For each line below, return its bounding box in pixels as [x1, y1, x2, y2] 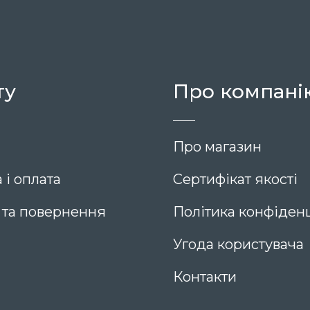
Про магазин [172, 138, 262, 155]
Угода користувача [172, 236, 304, 253]
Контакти [172, 268, 237, 285]
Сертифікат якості [172, 171, 298, 188]
